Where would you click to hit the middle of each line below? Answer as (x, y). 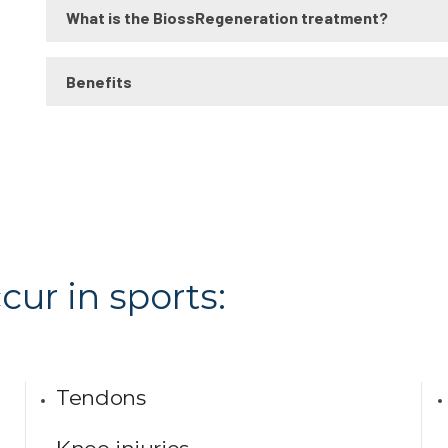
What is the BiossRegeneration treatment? (227, 17)
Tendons (101, 397)
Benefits (99, 81)
